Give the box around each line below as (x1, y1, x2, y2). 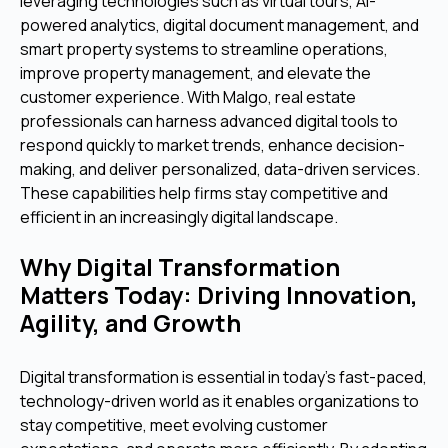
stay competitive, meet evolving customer (20, 413, 328, 436)
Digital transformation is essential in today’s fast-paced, (20, 365, 427, 388)
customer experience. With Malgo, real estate (20, 85, 356, 108)
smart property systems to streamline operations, (20, 37, 388, 60)
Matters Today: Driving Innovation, (20, 278, 418, 311)
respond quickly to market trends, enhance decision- (20, 133, 405, 156)
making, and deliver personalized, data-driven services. (20, 157, 420, 180)
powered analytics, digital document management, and (20, 13, 419, 36)
